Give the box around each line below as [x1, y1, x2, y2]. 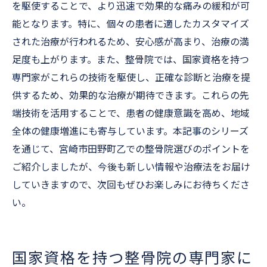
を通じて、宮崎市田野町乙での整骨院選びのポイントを [12, 144, 250, 155]
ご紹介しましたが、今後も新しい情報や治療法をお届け [12, 162, 250, 173]
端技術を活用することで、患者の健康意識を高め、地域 [12, 108, 250, 119]
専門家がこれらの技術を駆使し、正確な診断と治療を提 [12, 72, 250, 83]
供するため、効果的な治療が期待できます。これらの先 [12, 90, 249, 101]
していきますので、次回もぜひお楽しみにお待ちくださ [12, 179, 250, 191]
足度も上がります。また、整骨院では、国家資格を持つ [12, 54, 249, 66]
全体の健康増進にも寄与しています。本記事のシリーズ [12, 126, 249, 137]
